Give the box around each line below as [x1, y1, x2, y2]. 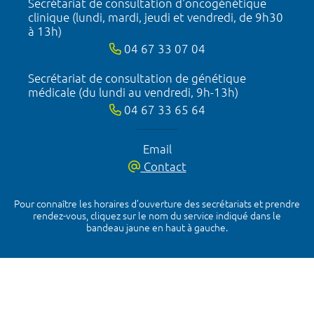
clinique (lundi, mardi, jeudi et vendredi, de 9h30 [28, 10, 283, 24]
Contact [140, 159, 186, 173]
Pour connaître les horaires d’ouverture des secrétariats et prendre [14, 198, 300, 210]
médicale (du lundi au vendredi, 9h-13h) [28, 85, 238, 99]
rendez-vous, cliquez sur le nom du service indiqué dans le [33, 210, 281, 221]
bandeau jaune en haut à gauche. [86, 221, 228, 233]
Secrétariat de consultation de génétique [28, 71, 246, 85]
